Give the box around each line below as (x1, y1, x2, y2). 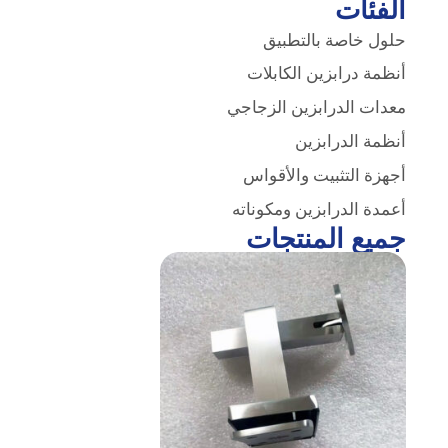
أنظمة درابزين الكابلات (246, 63, 406, 84)
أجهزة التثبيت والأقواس (242, 164, 406, 185)
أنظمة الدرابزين (294, 131, 406, 152)
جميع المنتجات (245, 222, 406, 255)
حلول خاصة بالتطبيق (262, 29, 406, 50)
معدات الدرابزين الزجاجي (226, 97, 406, 118)
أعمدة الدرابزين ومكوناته (231, 198, 406, 219)
